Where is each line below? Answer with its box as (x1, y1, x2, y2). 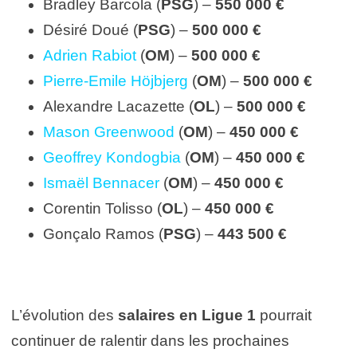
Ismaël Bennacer (43, 174, 159, 191)
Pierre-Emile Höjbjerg (43, 72, 188, 89)
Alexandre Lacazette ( (43, 97, 194, 115)
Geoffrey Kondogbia (43, 148, 181, 166)
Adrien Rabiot (43, 46, 136, 64)
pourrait (256, 306, 312, 324)
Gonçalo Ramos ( (43, 225, 163, 242)
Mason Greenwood (43, 123, 175, 140)
